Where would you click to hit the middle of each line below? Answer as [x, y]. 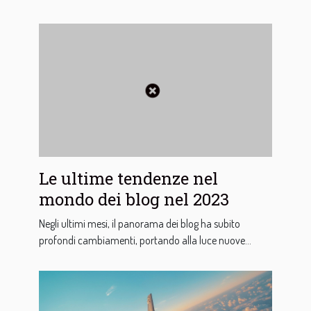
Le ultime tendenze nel [128, 178]
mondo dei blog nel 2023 [134, 199]
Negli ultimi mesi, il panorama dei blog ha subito [140, 223]
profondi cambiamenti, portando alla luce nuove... [145, 240]
